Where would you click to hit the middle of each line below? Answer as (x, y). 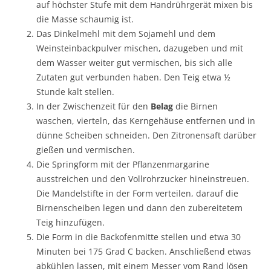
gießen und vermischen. (86, 150)
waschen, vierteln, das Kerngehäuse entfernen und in (146, 121)
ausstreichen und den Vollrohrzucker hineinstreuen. (143, 179)
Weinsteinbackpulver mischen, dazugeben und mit (140, 48)
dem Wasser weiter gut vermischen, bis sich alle (134, 63)
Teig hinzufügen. (70, 222)
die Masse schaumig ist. (85, 19)
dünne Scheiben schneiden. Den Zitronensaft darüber (146, 135)
